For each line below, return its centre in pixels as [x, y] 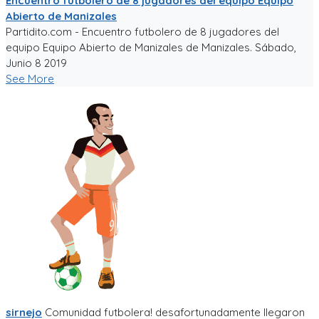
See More [30, 79]
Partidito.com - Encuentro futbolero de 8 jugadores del [142, 32]
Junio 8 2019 [36, 63]
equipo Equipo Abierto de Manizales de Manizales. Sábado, [151, 47]
